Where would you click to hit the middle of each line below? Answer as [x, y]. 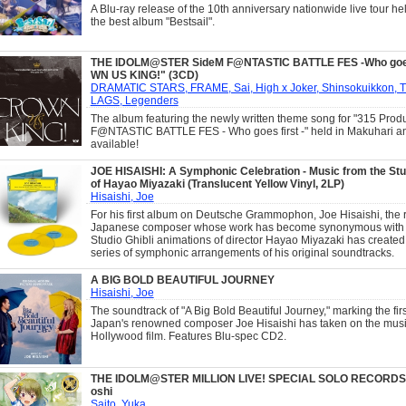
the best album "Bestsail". [152, 22]
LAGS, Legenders [134, 101]
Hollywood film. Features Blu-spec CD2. [188, 336]
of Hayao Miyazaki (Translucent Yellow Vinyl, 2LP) [217, 184]
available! [114, 144]
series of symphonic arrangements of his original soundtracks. [242, 253]
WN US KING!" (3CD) [144, 75]
